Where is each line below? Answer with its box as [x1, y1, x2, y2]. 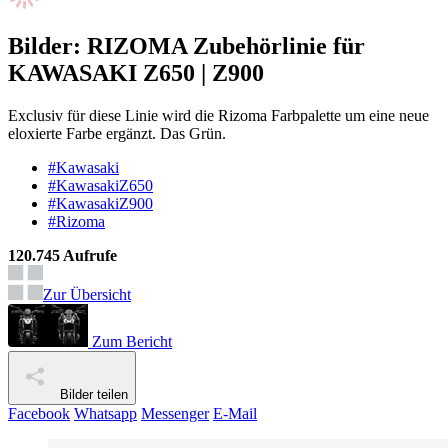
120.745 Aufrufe [8, 247, 117, 265]
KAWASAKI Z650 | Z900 [8, 60, 264, 87]
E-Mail [213, 405, 257, 423]
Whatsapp [74, 405, 137, 423]
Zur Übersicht [43, 286, 131, 304]
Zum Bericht [92, 333, 172, 351]
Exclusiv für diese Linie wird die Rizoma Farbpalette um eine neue [8, 107, 429, 125]
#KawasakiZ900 [48, 195, 153, 213]
